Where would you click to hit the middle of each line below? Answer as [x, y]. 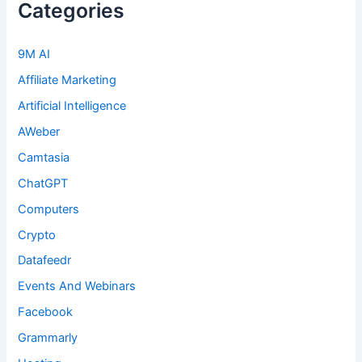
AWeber [39, 131]
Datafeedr [45, 261]
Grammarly [48, 338]
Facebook [46, 312]
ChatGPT [43, 183]
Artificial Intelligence [72, 105]
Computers [49, 209]
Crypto [37, 235]
